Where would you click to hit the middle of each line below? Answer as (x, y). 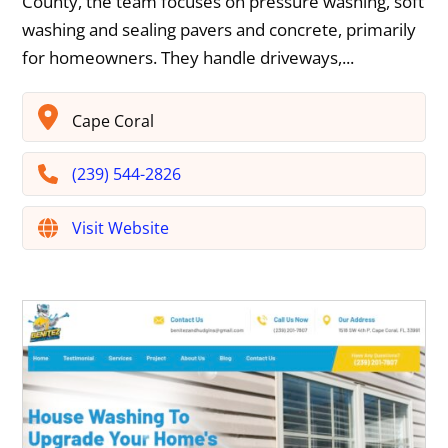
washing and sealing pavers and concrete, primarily (219, 29)
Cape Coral (111, 120)
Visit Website (121, 228)
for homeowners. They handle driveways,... (188, 57)
